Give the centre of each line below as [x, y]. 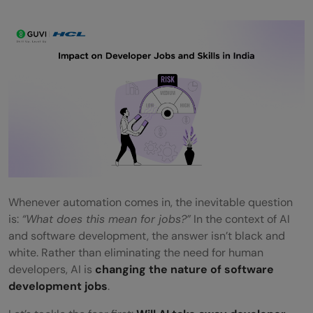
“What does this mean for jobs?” [106, 219]
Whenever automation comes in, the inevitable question [151, 202]
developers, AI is [52, 269]
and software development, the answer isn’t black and [147, 235]
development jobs [58, 286]
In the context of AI [240, 219]
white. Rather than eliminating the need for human [136, 252]
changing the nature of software [184, 269]
